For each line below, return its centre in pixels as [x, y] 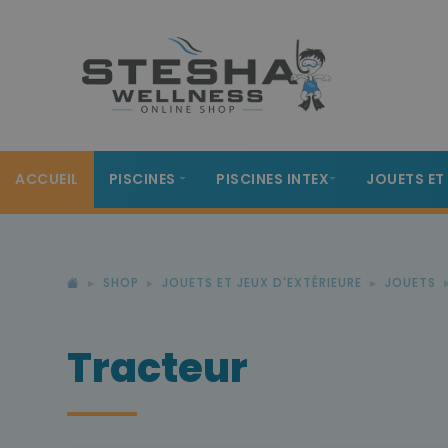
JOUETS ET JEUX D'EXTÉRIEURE [262, 282]
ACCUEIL [47, 179]
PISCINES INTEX [272, 179]
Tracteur [157, 368]
